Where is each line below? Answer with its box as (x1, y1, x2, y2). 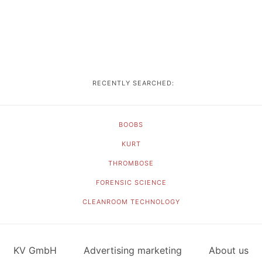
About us (209, 244, 249, 256)
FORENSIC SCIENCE (95, 178, 167, 187)
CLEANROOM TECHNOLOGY (82, 198, 180, 206)
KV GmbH (13, 244, 57, 256)
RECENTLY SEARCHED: (88, 79, 174, 87)
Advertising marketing (84, 244, 182, 256)
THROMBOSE (108, 159, 154, 167)
